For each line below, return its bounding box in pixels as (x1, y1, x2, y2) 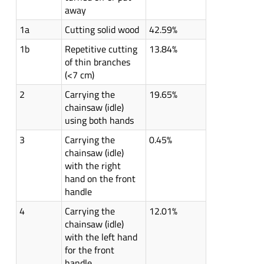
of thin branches (64, 55, 130, 70)
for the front (64, 243, 114, 258)
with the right (64, 159, 121, 173)
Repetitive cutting (64, 42, 137, 57)
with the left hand (64, 230, 137, 245)
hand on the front (64, 171, 136, 186)
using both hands (64, 113, 134, 128)
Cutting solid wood (64, 22, 139, 37)
